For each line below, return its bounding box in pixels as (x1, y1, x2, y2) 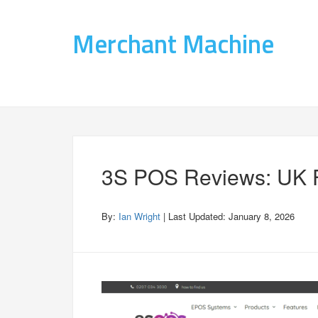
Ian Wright (119, 209, 160, 223)
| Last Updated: (160, 209, 229, 223)
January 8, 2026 (229, 209, 295, 223)
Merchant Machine (72, 24, 274, 63)
